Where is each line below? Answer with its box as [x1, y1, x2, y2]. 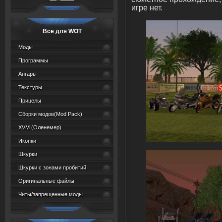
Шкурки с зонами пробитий [18, 165, 86, 170]
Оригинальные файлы [18, 178, 74, 184]
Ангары [18, 71, 37, 77]
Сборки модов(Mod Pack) [18, 111, 82, 117]
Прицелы [18, 98, 41, 104]
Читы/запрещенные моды [18, 191, 83, 197]
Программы [18, 57, 48, 63]
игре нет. [131, 3, 163, 12]
